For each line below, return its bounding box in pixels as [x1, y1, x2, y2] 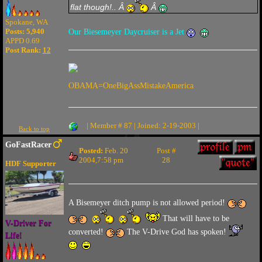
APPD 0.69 [5, 36, 40, 46]
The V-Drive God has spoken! [124, 227, 229, 236]
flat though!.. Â [70, 2, 126, 12]
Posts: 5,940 [5, 27, 44, 36]
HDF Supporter [5, 159, 56, 168]
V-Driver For [5, 219, 51, 227]
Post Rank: [5, 46, 43, 55]
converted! [68, 227, 106, 236]
